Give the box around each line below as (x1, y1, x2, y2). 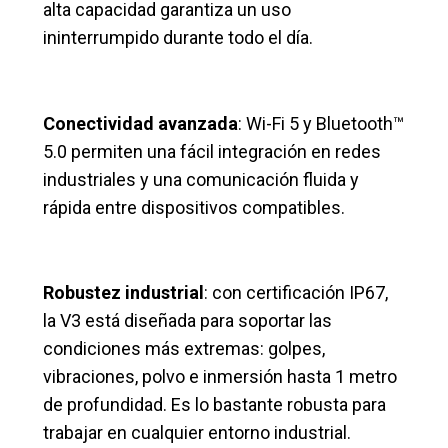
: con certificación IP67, (204, 282, 389, 304)
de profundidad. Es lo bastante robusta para (43, 394, 387, 416)
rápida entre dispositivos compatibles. (43, 196, 346, 218)
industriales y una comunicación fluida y (43, 168, 360, 190)
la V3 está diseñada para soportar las (43, 310, 333, 332)
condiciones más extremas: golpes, (43, 338, 326, 360)
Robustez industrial (43, 282, 205, 304)
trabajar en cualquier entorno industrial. (43, 422, 352, 444)
